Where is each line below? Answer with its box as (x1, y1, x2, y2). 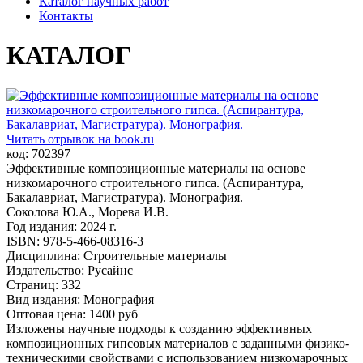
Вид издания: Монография (6, 292, 154, 306)
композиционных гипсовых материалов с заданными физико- (6, 335, 349, 350)
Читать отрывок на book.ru (6, 131, 154, 146)
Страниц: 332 (6, 277, 81, 292)
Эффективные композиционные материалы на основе (6, 160, 305, 175)
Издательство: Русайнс (6, 263, 133, 277)
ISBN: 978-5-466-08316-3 (6, 233, 143, 248)
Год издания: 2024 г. (6, 219, 117, 233)
